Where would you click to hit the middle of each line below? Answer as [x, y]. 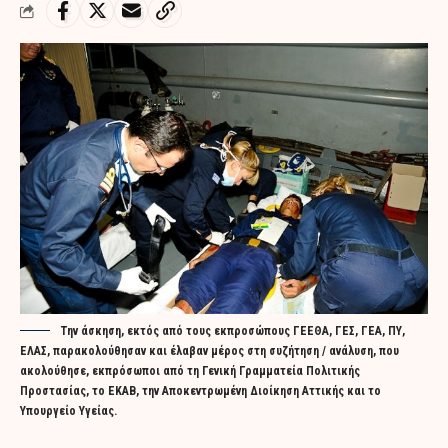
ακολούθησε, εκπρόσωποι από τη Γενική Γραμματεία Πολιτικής [190, 370]
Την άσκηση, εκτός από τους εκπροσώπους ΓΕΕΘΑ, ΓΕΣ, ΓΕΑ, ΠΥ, [232, 330]
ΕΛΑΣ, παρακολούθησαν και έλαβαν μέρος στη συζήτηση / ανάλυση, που [209, 350]
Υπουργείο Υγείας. [68, 410]
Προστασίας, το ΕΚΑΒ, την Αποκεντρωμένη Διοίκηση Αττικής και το [200, 390]
